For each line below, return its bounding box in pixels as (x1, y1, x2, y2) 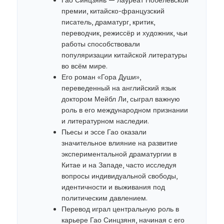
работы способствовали (61, 39, 140, 48)
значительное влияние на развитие (61, 138, 177, 147)
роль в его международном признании (61, 105, 188, 114)
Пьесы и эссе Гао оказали (61, 127, 146, 136)
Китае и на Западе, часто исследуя (61, 160, 176, 169)
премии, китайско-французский (61, 6, 164, 15)
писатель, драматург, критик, (61, 17, 155, 26)
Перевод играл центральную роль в (61, 204, 179, 213)
